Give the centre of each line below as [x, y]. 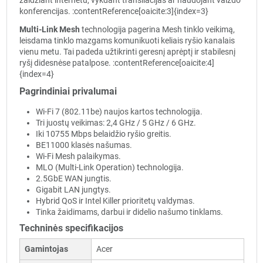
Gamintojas [46, 249]
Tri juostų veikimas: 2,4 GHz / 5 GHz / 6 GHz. [116, 123]
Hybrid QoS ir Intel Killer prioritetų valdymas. [115, 201]
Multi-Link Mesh [49, 29]
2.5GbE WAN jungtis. [73, 179]
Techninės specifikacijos [71, 228]
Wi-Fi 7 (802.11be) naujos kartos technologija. [119, 112]
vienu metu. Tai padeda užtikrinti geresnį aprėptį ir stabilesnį [127, 51]
